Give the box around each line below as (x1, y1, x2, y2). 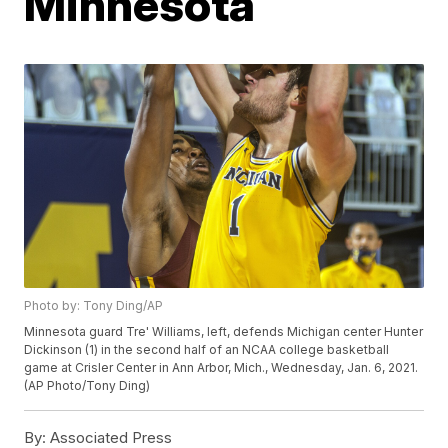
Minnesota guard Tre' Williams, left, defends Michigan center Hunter (24, 324, 424, 340)
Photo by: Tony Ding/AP (24, 298, 164, 314)
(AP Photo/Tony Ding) (24, 378, 151, 394)
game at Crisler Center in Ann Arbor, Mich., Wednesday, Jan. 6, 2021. (24, 360, 419, 376)
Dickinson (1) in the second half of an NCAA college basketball (24, 342, 390, 358)
